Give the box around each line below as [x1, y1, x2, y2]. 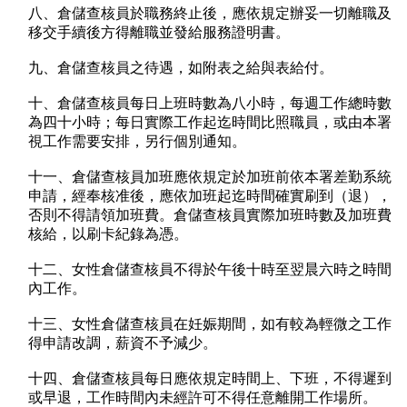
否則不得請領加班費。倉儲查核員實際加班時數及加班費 [28, 207, 392, 223]
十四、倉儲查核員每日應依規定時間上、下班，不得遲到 [28, 371, 392, 387]
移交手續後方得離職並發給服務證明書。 [28, 25, 290, 41]
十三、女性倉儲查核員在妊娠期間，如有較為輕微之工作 [28, 316, 392, 333]
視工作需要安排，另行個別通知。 [28, 134, 246, 150]
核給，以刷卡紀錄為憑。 [28, 226, 188, 243]
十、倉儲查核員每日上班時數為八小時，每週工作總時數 [28, 95, 392, 112]
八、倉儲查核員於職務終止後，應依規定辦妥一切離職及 [28, 5, 392, 22]
